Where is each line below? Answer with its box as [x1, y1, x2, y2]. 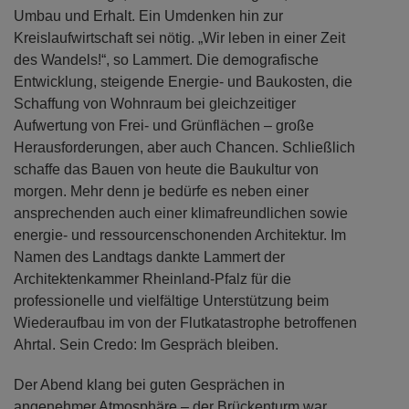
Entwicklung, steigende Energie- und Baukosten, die [14, 74, 352, 90]
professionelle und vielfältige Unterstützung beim [14, 293, 329, 309]
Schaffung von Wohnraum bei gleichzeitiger [14, 96, 296, 112]
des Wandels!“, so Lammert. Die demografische [14, 52, 319, 68]
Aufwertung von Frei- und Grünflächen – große [14, 118, 314, 134]
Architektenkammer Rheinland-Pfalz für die [14, 271, 291, 288]
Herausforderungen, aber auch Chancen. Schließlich [14, 140, 355, 156]
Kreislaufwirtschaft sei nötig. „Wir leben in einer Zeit [14, 30, 345, 47]
